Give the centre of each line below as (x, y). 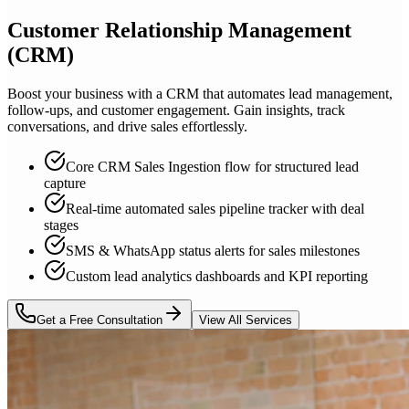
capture (65, 183)
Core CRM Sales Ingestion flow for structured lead (212, 166)
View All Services (246, 320)
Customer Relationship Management (179, 30)
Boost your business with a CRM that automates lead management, (200, 93)
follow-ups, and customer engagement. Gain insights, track (176, 110)
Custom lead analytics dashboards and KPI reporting (217, 276)
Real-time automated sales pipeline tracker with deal (215, 208)
